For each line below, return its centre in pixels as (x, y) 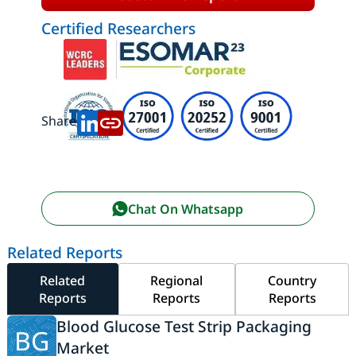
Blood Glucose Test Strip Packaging (184, 327)
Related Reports (64, 253)
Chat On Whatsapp (186, 209)
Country (292, 281)
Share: (60, 121)
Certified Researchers (118, 28)
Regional (177, 281)
